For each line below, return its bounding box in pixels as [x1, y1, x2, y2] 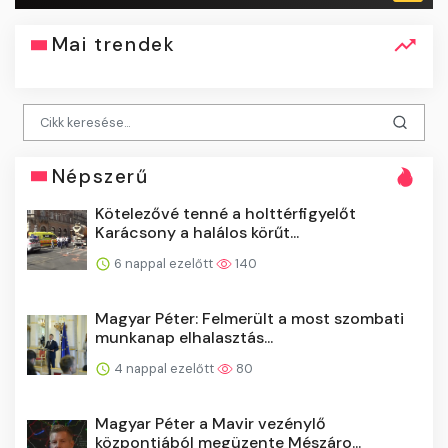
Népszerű [51, 163, 149, 189]
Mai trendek [51, 32, 176, 58]
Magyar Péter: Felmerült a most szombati [95, 307, 404, 329]
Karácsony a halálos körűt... [95, 221, 299, 243]
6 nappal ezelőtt [111, 254, 216, 272]
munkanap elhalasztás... [95, 326, 273, 348]
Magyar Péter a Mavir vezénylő [95, 412, 326, 434]
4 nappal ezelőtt [111, 359, 217, 377]
